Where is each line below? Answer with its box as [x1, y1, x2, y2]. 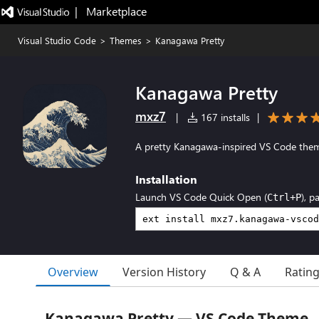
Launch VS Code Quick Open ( [135, 190, 267, 204]
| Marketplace [74, 4, 147, 19]
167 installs [198, 110, 250, 124]
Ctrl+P [267, 192, 301, 203]
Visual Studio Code [18, 34, 96, 46]
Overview [48, 263, 98, 280]
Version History [122, 264, 206, 280]
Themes [110, 34, 142, 46]
